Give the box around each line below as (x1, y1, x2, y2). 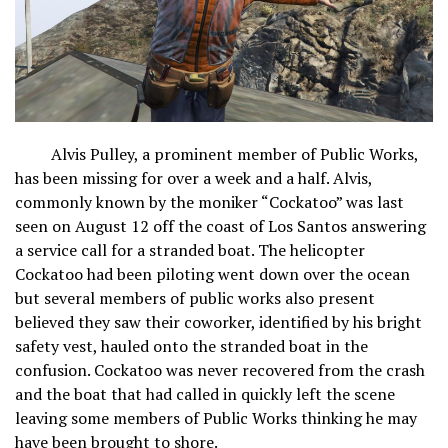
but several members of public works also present (15, 286, 375, 309)
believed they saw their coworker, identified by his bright (15, 310, 422, 333)
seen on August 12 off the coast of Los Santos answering (15, 214, 426, 237)
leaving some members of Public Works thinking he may (15, 406, 417, 429)
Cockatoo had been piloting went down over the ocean (15, 262, 410, 285)
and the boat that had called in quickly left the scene (15, 382, 395, 405)
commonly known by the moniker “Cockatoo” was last (15, 190, 404, 213)
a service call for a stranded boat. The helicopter (15, 238, 365, 261)
